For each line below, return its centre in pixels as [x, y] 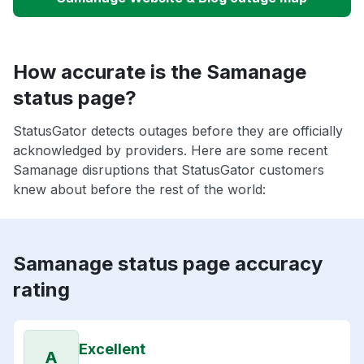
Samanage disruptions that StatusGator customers [169, 170]
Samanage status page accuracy [168, 264]
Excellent [112, 349]
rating [41, 290]
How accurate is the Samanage [160, 72]
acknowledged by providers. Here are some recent [170, 151]
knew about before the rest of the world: [139, 190]
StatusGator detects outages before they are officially [178, 131]
